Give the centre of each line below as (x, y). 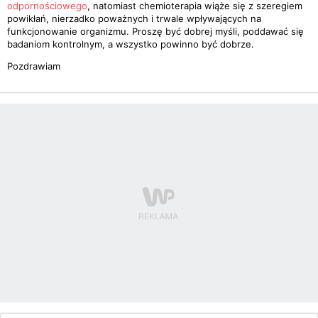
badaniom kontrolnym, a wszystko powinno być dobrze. (131, 44)
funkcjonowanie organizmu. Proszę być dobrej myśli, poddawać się (155, 31)
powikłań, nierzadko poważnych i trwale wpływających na (134, 18)
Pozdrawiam (34, 66)
